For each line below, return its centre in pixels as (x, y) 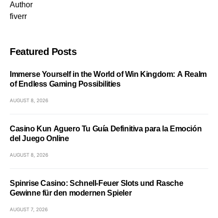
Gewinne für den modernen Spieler (71, 193)
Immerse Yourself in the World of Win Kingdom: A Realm (108, 74)
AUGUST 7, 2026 (29, 209)
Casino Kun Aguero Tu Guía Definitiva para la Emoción (106, 129)
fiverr (18, 16)
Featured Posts (43, 52)
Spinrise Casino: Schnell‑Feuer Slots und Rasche (97, 183)
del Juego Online (39, 138)
